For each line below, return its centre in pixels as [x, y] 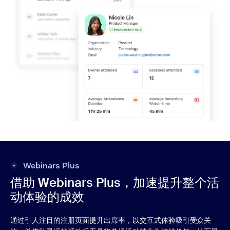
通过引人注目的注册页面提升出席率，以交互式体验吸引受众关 [111, 221]
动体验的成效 [47, 197]
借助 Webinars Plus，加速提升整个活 [115, 183]
